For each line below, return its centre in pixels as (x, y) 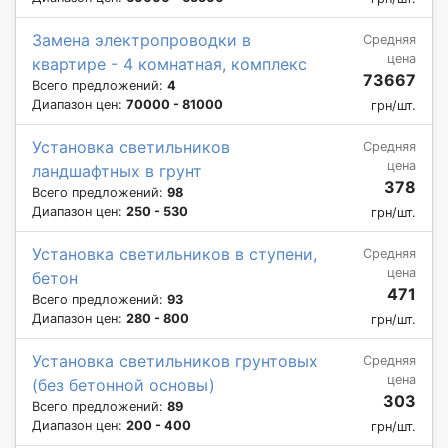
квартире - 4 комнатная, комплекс (169, 63)
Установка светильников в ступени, (174, 253)
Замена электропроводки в (141, 39)
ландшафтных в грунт (117, 170)
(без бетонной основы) (123, 384)
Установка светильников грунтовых (175, 360)
